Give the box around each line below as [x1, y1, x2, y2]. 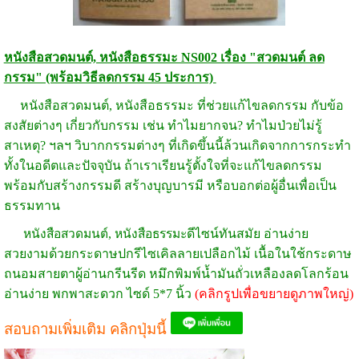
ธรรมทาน [3, 199, 63, 213]
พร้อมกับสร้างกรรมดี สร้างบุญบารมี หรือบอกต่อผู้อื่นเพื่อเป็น [3, 179, 337, 193]
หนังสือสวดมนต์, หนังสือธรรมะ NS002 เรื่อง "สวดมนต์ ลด [3, 50, 325, 65]
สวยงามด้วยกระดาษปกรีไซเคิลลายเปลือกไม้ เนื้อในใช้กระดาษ [3, 247, 352, 261]
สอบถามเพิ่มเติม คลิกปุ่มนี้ [3, 321, 167, 337]
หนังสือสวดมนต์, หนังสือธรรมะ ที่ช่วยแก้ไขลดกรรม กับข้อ [3, 99, 344, 113]
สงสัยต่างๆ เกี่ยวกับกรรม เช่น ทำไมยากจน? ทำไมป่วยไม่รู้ [3, 119, 322, 133]
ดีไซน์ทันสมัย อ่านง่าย [186, 227, 309, 241]
